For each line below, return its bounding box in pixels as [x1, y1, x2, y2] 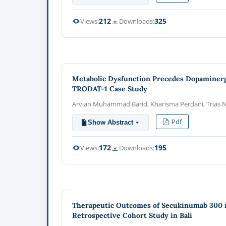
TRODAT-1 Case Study [72, 84, 148, 93]
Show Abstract [88, 118, 134, 126]
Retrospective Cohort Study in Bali [72, 210, 193, 220]
